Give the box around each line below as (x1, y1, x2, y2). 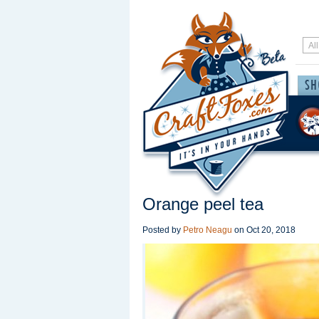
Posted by (142, 225, 183, 235)
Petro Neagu (183, 225, 232, 235)
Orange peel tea (142, 194, 263, 214)
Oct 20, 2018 (246, 225, 296, 235)
